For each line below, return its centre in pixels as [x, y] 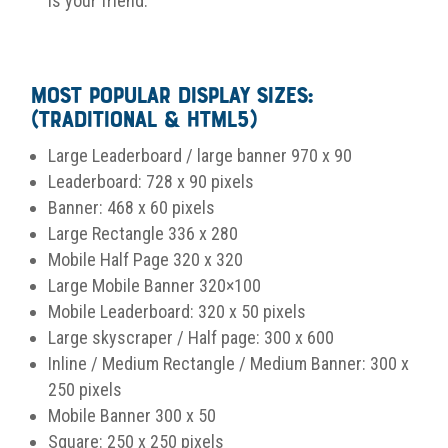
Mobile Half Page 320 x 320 [147, 259]
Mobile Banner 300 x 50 [134, 415]
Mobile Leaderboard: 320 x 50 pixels [177, 311]
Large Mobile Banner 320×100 [154, 285]
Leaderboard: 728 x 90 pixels [151, 181]
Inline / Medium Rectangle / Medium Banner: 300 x [228, 363]
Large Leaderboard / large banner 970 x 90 [200, 155]
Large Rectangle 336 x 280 [143, 233]
